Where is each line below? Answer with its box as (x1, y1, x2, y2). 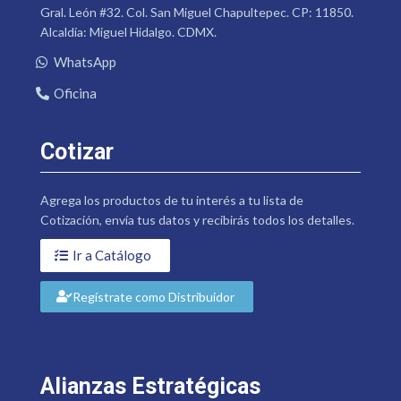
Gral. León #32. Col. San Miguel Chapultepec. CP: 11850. (39, 4, 354, 20)
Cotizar (39, 138, 114, 165)
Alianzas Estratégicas (39, 372, 260, 399)
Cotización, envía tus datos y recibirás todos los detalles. (39, 211, 354, 227)
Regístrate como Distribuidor (72, 288, 235, 304)
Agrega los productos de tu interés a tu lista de (39, 192, 303, 208)
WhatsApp (53, 53, 116, 70)
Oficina (53, 84, 97, 101)
